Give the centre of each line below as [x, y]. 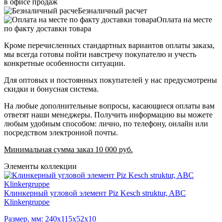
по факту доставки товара [48, 28]
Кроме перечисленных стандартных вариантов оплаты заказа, [109, 45]
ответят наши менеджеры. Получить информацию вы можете [108, 114]
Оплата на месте [184, 19]
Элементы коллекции [40, 166]
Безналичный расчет [112, 10]
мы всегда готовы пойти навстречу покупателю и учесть [100, 54]
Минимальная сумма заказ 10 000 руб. [68, 149]
